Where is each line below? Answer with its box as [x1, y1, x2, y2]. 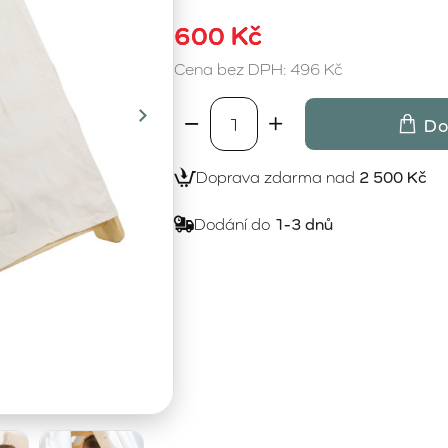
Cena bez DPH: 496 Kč [174, 60, 343, 79]
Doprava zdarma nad [196, 168, 359, 187]
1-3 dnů [274, 215, 333, 234]
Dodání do [194, 215, 274, 234]
